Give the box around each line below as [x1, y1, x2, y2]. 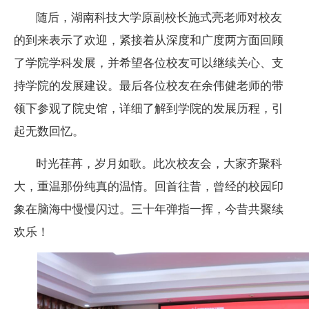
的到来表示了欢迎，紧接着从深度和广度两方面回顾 [14, 30, 283, 48]
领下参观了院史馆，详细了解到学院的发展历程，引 [14, 99, 283, 116]
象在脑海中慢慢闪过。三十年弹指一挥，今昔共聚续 [14, 199, 283, 217]
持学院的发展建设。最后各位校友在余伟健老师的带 [14, 76, 283, 93]
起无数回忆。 [14, 121, 84, 139]
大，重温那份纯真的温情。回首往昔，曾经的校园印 [14, 177, 283, 194]
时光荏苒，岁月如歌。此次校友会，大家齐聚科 [36, 154, 282, 171]
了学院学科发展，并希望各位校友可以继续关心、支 [14, 53, 283, 70]
